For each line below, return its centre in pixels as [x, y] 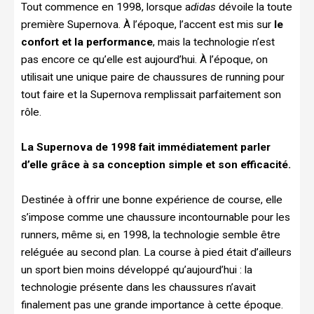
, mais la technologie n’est [214, 42]
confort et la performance [87, 42]
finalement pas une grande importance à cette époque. [152, 305]
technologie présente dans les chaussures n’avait [138, 287]
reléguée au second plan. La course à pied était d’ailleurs [156, 252]
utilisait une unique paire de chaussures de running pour [153, 77]
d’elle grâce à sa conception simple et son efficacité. [156, 164]
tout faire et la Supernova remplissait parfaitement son [151, 94]
